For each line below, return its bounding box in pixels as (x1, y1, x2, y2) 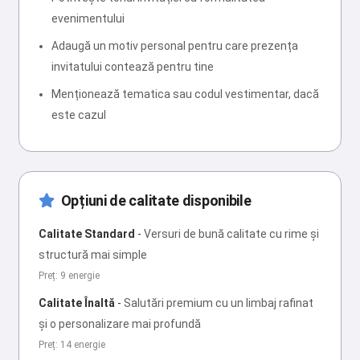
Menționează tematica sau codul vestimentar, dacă (51, 88, 319, 101)
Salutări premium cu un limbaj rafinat (124, 297, 313, 310)
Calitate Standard (39, 227, 135, 241)
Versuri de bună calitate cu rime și (144, 227, 319, 241)
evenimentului (51, 12, 125, 26)
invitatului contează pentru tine (51, 60, 214, 74)
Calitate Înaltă (39, 297, 115, 310)
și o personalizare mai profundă (39, 317, 201, 331)
